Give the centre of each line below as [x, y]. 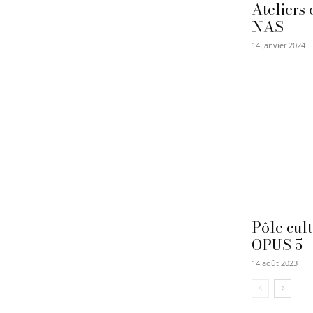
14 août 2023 [275, 263]
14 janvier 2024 [278, 45]
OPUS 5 [277, 245]
